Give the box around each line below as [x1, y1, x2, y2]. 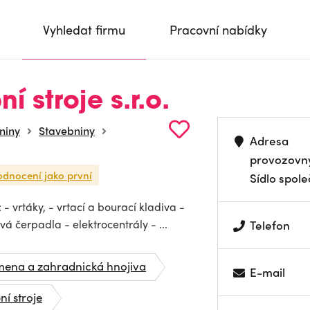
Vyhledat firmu [43, 21, 125, 38]
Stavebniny [39, 122, 95, 138]
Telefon [250, 217, 291, 233]
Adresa [250, 132, 289, 149]
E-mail [250, 264, 286, 280]
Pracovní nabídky [170, 21, 267, 38]
